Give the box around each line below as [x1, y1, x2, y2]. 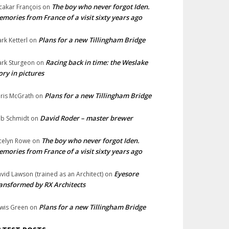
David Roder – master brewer [40, 113, 133, 123]
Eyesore [114, 169, 139, 178]
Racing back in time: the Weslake [45, 58, 148, 67]
